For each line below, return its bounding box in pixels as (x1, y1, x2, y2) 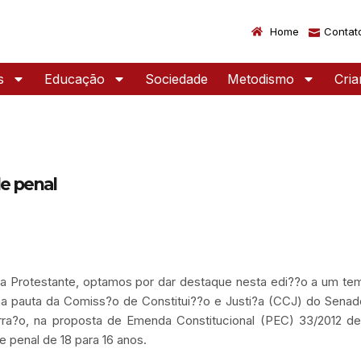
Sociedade (145, 71, 208, 88)
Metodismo (227, 71, 294, 88)
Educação (44, 71, 105, 88)
